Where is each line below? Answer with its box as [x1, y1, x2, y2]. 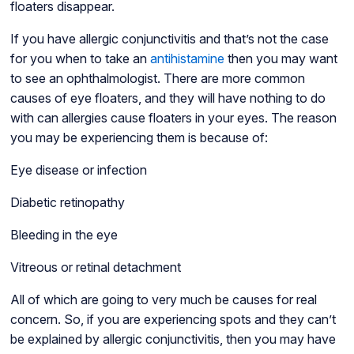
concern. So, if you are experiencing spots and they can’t [9, 311, 336, 328]
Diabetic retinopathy [9, 194, 131, 211]
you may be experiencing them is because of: [9, 130, 271, 146]
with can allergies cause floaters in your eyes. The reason [9, 110, 337, 126]
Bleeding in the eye [9, 227, 124, 243]
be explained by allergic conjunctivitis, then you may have [9, 331, 336, 348]
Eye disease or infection [9, 162, 153, 179]
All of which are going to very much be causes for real [9, 292, 317, 308]
